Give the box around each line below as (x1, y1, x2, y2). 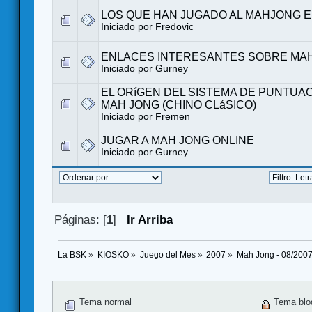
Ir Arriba (127, 212, 173, 226)
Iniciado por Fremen (101, 111, 190, 122)
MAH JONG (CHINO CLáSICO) (101, 98, 256, 111)
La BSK (58, 251, 86, 260)
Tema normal (77, 297, 132, 308)
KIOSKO (97, 251, 129, 260)
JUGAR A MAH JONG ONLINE (101, 134, 254, 146)
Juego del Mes (139, 251, 196, 260)
